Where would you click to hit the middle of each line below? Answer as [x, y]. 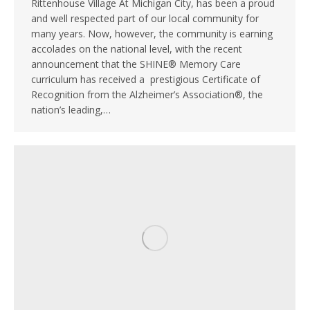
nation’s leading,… [71, 110]
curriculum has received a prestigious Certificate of [146, 80]
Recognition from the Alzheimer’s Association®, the [147, 95]
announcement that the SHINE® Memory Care [136, 64]
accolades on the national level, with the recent [137, 49]
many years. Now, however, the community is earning [152, 34]
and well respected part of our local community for [145, 19]
